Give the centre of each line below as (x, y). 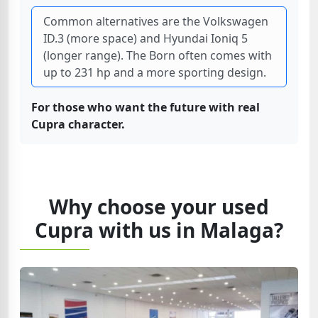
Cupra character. (78, 124)
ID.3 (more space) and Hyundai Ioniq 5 (146, 38)
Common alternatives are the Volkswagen (156, 21)
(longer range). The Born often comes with (158, 55)
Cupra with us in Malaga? (159, 230)
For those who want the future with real (146, 107)
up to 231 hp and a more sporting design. (155, 72)
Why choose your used (159, 207)
